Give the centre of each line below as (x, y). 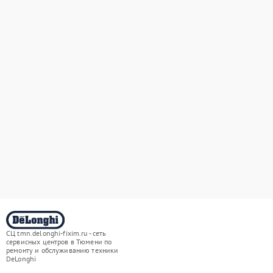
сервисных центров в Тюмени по (59, 242)
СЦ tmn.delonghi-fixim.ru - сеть (56, 233)
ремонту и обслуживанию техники (62, 250)
